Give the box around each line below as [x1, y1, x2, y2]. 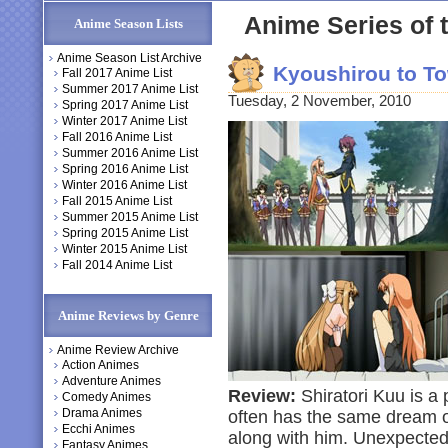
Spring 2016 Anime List [62, 162, 188, 176]
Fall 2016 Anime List [62, 130, 172, 144]
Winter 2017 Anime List [62, 114, 187, 128]
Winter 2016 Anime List [62, 178, 187, 192]
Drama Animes [62, 406, 142, 420]
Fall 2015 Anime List [62, 194, 172, 208]
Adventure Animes [62, 374, 161, 388]
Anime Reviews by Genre [57, 308, 199, 323]
